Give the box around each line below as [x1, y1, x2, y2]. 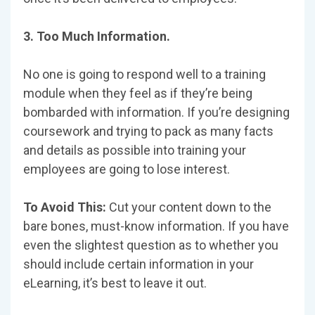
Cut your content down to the [109, 200, 271, 215]
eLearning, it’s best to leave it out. [23, 276, 207, 291]
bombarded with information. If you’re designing [23, 105, 290, 120]
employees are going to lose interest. [23, 162, 230, 177]
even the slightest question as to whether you [23, 238, 278, 253]
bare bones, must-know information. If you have [23, 219, 289, 234]
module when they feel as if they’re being [23, 86, 252, 101]
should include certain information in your [23, 257, 254, 272]
